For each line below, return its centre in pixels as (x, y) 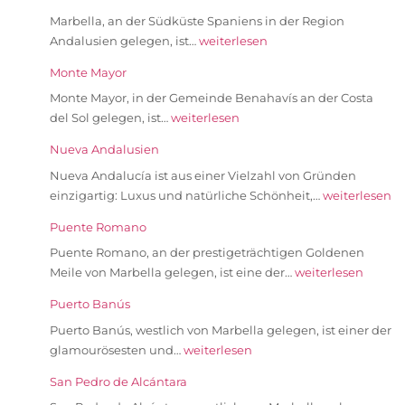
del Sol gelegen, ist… (110, 118)
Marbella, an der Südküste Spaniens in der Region (197, 20)
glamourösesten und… (117, 349)
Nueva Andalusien (104, 150)
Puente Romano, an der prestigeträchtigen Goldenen (207, 253)
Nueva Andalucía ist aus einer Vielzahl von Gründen (203, 175)
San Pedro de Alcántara (118, 381)
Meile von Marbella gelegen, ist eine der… (172, 273)
